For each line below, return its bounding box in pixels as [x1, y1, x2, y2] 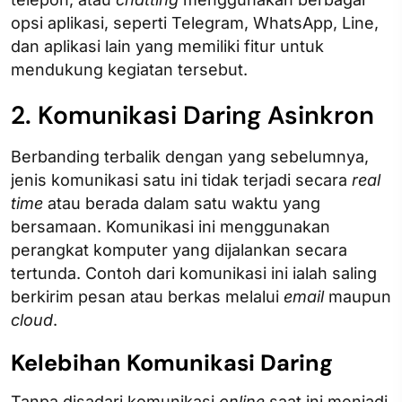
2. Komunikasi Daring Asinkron [11, 99, 374, 133]
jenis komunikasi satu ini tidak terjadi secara [11, 170, 352, 190]
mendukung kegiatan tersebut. [11, 60, 248, 80]
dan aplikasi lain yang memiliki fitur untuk [11, 37, 324, 57]
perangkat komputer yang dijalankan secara [11, 240, 347, 260]
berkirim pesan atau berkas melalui [11, 287, 284, 307]
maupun [324, 287, 391, 307]
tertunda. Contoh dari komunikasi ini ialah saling [11, 264, 377, 284]
